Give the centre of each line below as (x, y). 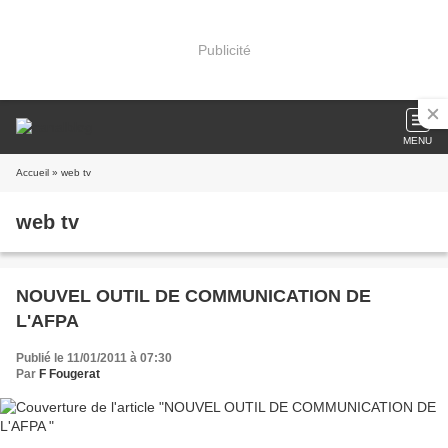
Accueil (32, 172)
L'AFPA (47, 321)
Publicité (224, 49)
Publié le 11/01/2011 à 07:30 (94, 358)
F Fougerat (69, 374)
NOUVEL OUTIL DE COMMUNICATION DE (193, 296)
